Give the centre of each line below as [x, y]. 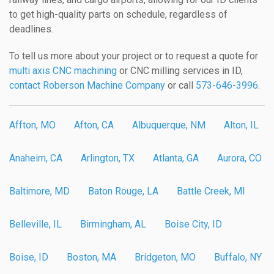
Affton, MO [32, 125]
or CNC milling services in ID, [180, 70]
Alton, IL [241, 125]
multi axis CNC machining [63, 70]
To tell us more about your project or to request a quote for [134, 56]
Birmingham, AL [113, 224]
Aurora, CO [239, 158]
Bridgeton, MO [165, 257]
